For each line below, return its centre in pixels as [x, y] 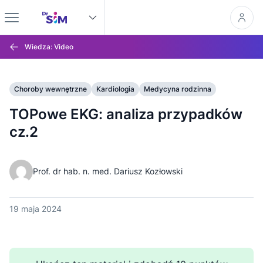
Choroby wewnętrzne [50, 89]
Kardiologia [115, 89]
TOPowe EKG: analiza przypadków [126, 114]
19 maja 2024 [36, 209]
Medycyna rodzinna [178, 89]
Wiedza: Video [49, 47]
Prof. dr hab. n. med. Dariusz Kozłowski [108, 171]
